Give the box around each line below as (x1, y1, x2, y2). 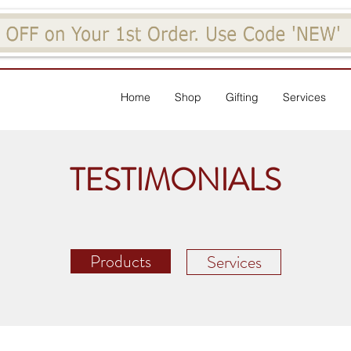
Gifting (226, 90, 259, 105)
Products (90, 249, 151, 274)
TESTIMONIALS (70, 157, 281, 203)
